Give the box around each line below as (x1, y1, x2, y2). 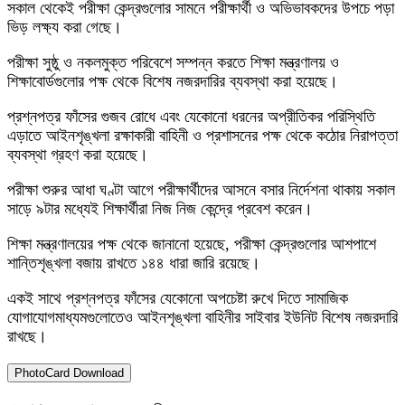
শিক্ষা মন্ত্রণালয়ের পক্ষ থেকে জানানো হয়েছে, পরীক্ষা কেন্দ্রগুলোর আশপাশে (7, 235, 376, 254)
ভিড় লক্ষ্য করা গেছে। (7, 18, 122, 37)
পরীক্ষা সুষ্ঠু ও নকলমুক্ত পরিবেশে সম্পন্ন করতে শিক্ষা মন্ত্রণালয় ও (7, 53, 339, 72)
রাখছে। (7, 327, 47, 346)
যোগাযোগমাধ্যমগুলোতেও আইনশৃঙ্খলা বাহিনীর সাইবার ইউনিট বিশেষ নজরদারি (7, 308, 398, 327)
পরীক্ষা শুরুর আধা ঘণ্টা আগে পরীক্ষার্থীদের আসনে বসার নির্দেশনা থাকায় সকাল (7, 181, 395, 200)
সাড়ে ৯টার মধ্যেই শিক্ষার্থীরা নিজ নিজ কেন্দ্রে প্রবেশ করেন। (7, 200, 313, 219)
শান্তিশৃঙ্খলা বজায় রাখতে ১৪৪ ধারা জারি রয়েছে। (7, 254, 260, 273)
